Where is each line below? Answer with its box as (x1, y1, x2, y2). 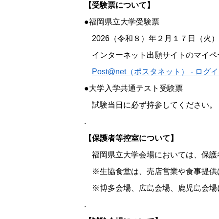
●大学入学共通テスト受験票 (84, 84, 183, 92)
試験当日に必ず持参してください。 (84, 101, 217, 109)
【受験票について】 (84, 1, 154, 9)
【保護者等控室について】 (84, 134, 178, 142)
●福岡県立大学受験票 (84, 18, 159, 26)
